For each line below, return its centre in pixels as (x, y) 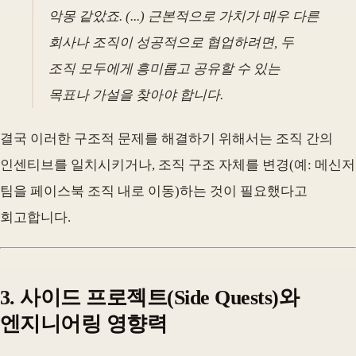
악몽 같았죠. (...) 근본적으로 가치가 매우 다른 (184, 17)
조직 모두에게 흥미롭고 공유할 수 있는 (165, 69)
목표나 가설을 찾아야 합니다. (136, 95)
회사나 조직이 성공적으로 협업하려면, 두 (172, 43)
